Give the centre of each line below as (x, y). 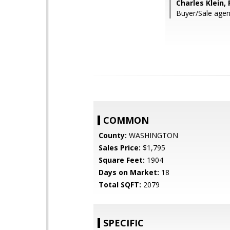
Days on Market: (129, 172)
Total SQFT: (120, 185)
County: (113, 135)
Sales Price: (120, 148)
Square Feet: (122, 160)
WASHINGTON (152, 135)
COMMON (126, 120)
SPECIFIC (123, 223)
